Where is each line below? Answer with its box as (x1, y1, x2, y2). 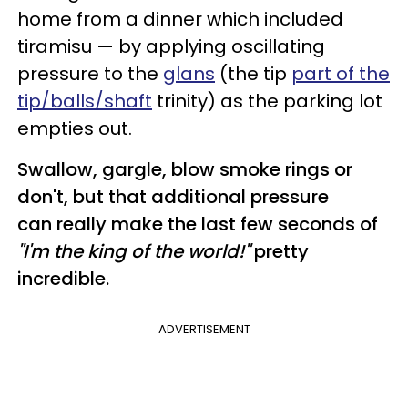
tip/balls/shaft (17, 87, 152, 114)
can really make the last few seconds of (17, 210, 378, 237)
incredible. (17, 265, 109, 291)
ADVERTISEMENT (158, 320, 250, 338)
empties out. (17, 115, 132, 141)
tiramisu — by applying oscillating (17, 33, 325, 59)
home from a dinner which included (17, 5, 343, 32)
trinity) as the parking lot (152, 87, 382, 114)
